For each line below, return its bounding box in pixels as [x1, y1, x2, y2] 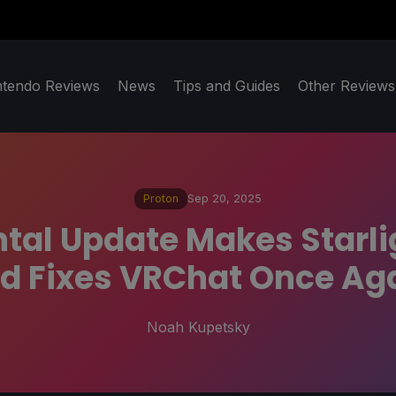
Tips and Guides [173, 77, 280, 95]
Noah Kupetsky [146, 317, 250, 336]
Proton [143, 192, 179, 206]
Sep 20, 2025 [187, 192, 262, 206]
